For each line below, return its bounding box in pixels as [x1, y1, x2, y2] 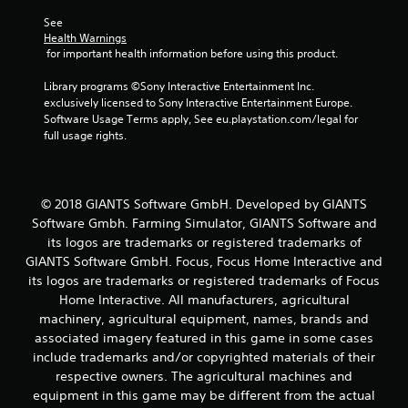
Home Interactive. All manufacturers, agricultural [58, 291, 350, 308]
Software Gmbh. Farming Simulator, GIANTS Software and [31, 214, 377, 231]
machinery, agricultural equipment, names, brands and [39, 310, 369, 327]
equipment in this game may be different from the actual [33, 386, 375, 403]
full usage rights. [44, 127, 127, 143]
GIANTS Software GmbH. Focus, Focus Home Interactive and [25, 252, 382, 270]
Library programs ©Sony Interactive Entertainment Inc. [44, 77, 314, 94]
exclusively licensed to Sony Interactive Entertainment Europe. [44, 94, 352, 110]
